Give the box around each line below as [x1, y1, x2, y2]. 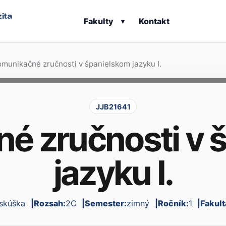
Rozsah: [33, 198, 66, 209]
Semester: [85, 198, 127, 209]
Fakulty [84, 16, 114, 26]
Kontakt [138, 16, 169, 26]
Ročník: [157, 198, 189, 209]
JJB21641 [95, 102, 131, 111]
